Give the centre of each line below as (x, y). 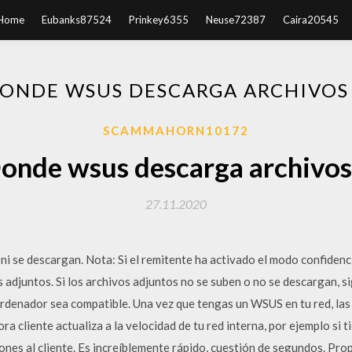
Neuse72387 (235, 20)
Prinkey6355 (158, 20)
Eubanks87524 (76, 20)
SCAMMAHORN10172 (176, 130)
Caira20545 (310, 20)
